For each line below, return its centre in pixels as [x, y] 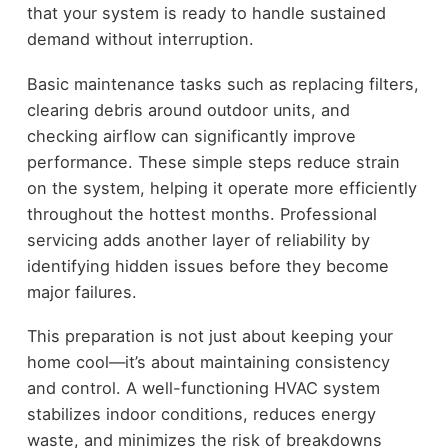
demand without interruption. [140, 39]
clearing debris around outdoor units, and [188, 109]
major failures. [81, 291]
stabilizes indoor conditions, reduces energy [201, 414]
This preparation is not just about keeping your [209, 336]
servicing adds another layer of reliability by [198, 239]
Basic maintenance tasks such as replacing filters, [222, 83]
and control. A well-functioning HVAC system [203, 388]
